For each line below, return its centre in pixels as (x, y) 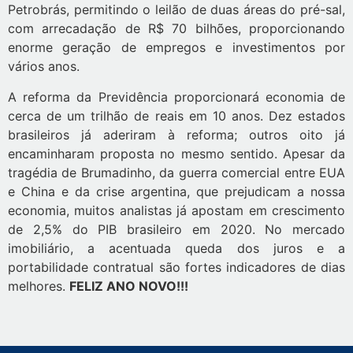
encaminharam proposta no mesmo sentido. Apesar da (176, 153)
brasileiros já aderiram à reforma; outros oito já (176, 134)
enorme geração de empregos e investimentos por (176, 48)
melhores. (39, 286)
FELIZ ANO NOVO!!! (129, 286)
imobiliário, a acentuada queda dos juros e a (176, 248)
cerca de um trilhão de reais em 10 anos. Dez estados (176, 115)
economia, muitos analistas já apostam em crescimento (176, 210)
